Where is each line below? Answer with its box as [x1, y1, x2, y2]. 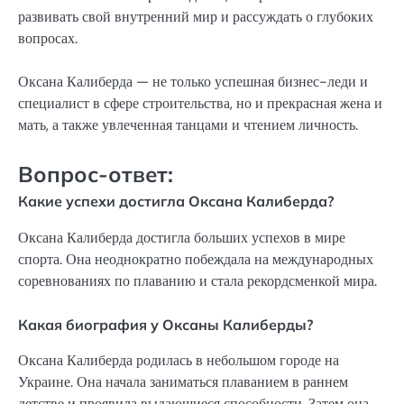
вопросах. [18, 29, 78, 49]
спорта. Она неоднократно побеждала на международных [18, 249, 373, 269]
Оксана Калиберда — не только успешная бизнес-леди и [18, 72, 368, 92]
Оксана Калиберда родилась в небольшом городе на [18, 350, 339, 370]
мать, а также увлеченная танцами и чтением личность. [18, 115, 358, 135]
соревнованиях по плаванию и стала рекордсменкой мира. [18, 271, 377, 290]
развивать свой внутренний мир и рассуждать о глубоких [18, 7, 373, 27]
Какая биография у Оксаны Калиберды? [18, 315, 313, 334]
